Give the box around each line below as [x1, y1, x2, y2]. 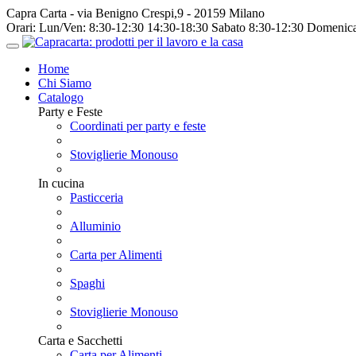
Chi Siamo [38, 76, 91, 90]
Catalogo [38, 91, 83, 104]
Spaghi [70, 277, 105, 290]
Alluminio [70, 219, 121, 233]
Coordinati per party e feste [70, 119, 206, 133]
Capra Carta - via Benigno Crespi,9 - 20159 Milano [6, 6, 265, 20]
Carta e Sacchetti [38, 334, 122, 347]
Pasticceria [70, 191, 123, 204]
